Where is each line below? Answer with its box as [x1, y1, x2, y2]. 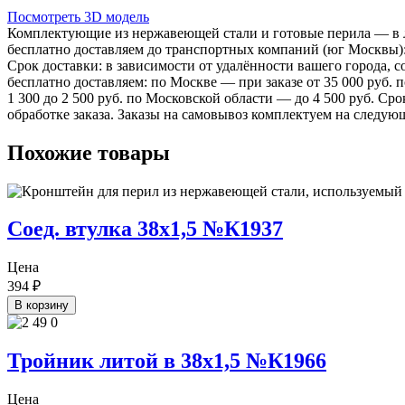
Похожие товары [7, 140, 170, 165]
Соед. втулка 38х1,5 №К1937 [7, 217, 283, 241]
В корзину [14, 298, 69, 313]
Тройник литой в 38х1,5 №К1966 [7, 349, 326, 373]
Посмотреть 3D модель [7, 8, 149, 24]
